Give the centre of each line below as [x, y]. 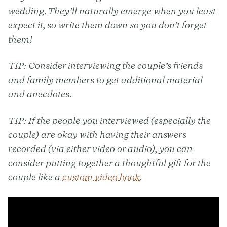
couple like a [35, 177]
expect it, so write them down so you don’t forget [107, 25]
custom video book [101, 177]
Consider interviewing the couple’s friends [116, 66]
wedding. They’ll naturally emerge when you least [112, 11]
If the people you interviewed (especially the [120, 121]
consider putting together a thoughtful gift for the [109, 163]
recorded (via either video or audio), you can [100, 149]
